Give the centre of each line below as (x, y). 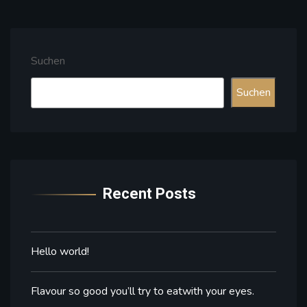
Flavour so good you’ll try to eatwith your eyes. (143, 291)
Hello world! (60, 251)
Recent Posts (149, 193)
